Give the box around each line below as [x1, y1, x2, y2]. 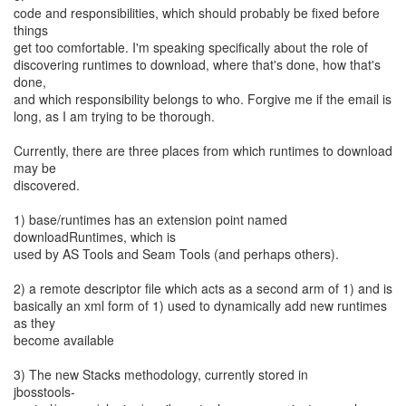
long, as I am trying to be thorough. [14, 107, 215, 125]
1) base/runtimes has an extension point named [14, 210, 287, 228]
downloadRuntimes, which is [14, 227, 176, 246]
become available [14, 331, 114, 349]
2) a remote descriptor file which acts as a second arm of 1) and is [14, 279, 392, 297]
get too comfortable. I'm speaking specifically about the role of [14, 38, 368, 56]
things [14, 21, 48, 39]
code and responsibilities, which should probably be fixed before [14, 4, 380, 22]
